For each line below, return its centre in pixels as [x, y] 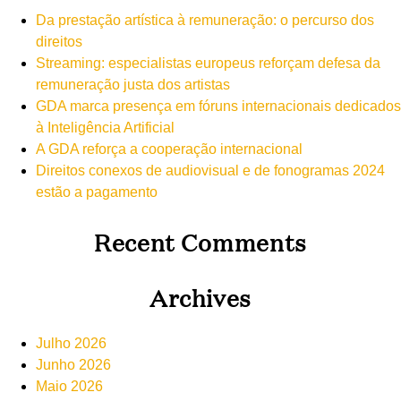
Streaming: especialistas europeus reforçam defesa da [208, 63]
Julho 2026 [71, 343]
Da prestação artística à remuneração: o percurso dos [205, 20]
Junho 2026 [73, 364]
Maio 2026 [69, 386]
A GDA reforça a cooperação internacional [169, 149]
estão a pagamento [97, 192]
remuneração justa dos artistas [133, 84]
